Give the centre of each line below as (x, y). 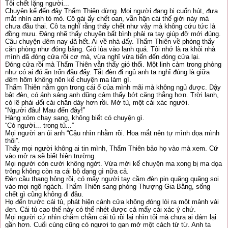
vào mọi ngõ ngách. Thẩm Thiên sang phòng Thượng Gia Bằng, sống (108, 187)
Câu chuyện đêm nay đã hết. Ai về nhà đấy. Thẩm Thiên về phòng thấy (110, 41)
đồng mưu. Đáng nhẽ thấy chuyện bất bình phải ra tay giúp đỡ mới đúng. (113, 34)
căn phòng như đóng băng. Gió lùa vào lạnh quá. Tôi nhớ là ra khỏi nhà (110, 49)
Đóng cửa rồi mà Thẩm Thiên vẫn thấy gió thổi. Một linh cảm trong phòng (113, 64)
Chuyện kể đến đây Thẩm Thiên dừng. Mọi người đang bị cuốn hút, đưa (111, 11)
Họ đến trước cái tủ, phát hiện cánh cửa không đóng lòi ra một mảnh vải (112, 202)
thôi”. (12, 141)
